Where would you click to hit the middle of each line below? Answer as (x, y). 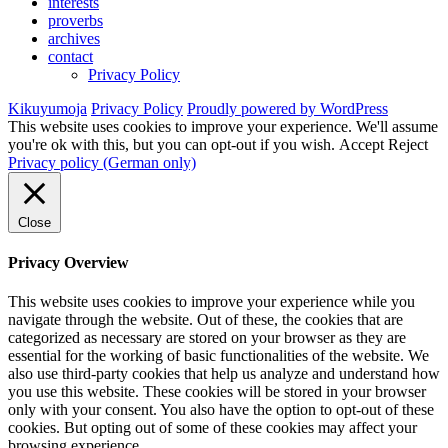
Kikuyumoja (47, 108)
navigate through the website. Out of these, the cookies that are (205, 320)
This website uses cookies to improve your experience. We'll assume (223, 126)
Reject (408, 144)
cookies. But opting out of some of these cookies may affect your (212, 428)
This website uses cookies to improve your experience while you (211, 302)
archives (74, 38)
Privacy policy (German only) (102, 162)
